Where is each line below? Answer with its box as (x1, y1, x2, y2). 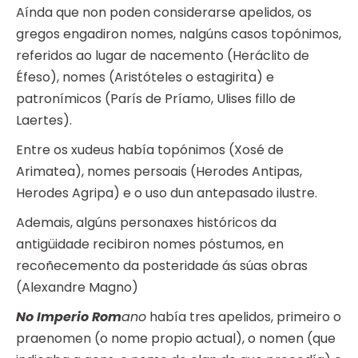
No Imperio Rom (16, 308, 121, 327)
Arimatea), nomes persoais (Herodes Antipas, (16, 162, 302, 181)
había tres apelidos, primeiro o (146, 308, 341, 327)
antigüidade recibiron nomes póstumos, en (16, 235, 284, 254)
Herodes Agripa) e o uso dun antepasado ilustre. (16, 184, 317, 203)
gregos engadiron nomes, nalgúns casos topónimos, (16, 25, 341, 44)
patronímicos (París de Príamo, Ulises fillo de (16, 89, 296, 109)
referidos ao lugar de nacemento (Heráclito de (16, 46, 309, 66)
